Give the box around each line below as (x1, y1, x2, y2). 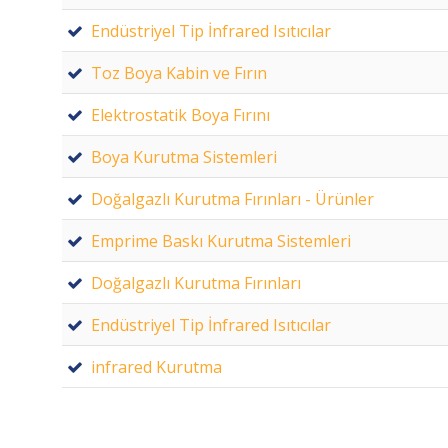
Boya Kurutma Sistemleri (91, 145, 277, 168)
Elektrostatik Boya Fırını (91, 103, 270, 126)
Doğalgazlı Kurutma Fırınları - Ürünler (91, 187, 374, 210)
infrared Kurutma (91, 355, 222, 378)
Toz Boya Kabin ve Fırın (91, 61, 267, 84)
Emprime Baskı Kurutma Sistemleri (91, 229, 351, 252)
